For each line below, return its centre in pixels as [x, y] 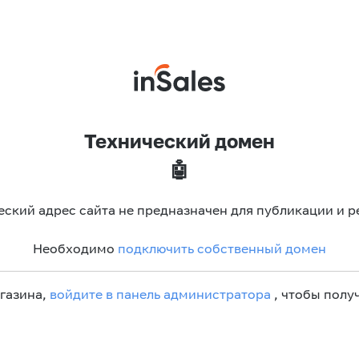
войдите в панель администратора [160, 294]
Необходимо [75, 248]
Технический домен [179, 140]
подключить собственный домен [222, 248]
